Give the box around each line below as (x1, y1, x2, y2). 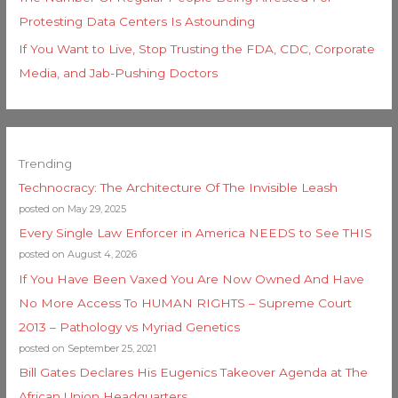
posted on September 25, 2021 (19, 341, 157, 354)
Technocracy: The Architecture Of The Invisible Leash (19, 179, 338, 195)
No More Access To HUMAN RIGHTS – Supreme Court (19, 295, 353, 310)
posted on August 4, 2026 (19, 248, 138, 261)
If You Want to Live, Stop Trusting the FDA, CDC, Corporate (19, 41, 376, 56)
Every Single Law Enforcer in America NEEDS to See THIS (19, 226, 373, 241)
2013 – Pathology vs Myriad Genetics (19, 319, 241, 334)
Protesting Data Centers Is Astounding (19, 14, 256, 29)
